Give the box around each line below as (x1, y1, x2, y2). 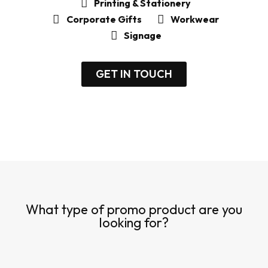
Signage (123, 29, 162, 42)
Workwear (170, 13, 220, 26)
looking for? (99, 214, 169, 232)
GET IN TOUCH (96, 67, 172, 81)
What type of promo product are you (26, 201, 242, 218)
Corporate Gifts (66, 13, 142, 26)
